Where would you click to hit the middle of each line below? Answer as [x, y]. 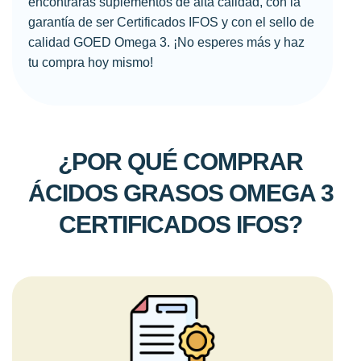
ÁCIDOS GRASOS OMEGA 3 [180, 193]
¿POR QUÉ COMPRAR [180, 161]
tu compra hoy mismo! [90, 63]
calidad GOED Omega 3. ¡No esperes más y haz [166, 43]
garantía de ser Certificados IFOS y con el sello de [171, 23]
